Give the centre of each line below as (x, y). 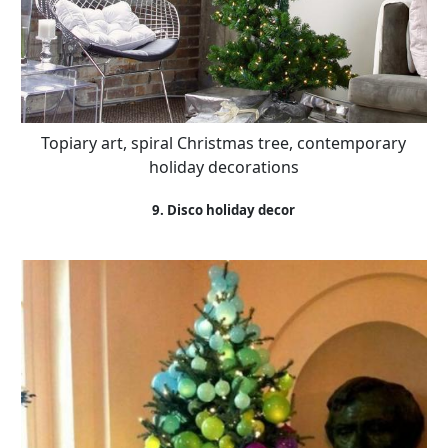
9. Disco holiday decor (224, 210)
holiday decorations (223, 166)
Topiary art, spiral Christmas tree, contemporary (224, 142)
